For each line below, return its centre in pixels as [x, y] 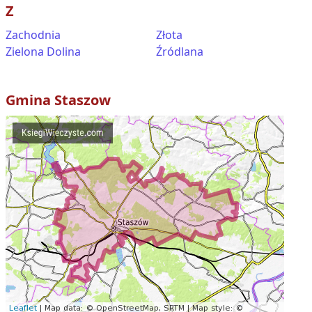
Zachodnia [33, 35]
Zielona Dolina [43, 52]
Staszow [83, 100]
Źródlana [180, 52]
